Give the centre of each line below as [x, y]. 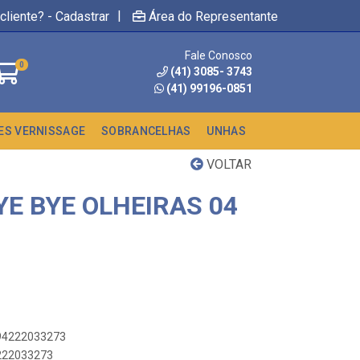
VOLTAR [227, 164]
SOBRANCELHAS [146, 131]
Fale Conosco [219, 55]
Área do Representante [213, 16]
